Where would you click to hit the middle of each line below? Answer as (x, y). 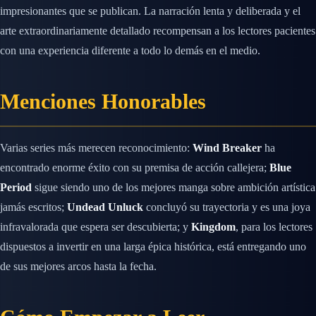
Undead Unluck (105, 207)
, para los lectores (274, 227)
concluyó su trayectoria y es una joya (227, 207)
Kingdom (213, 227)
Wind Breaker (227, 148)
